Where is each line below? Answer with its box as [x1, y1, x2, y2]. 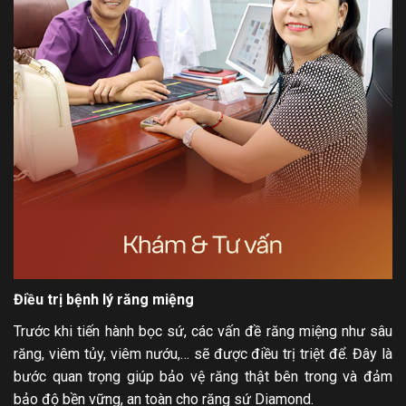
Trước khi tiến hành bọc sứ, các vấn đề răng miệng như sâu [14, 322, 392, 340]
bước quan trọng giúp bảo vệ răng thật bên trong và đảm [14, 367, 392, 385]
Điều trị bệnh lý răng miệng [14, 290, 194, 308]
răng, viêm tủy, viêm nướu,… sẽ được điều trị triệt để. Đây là [14, 344, 392, 362]
